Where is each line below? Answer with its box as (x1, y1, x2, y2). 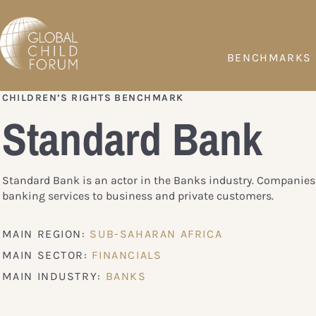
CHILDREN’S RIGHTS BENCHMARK (1, 91, 184, 104)
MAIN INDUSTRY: (1, 269, 106, 283)
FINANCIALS (92, 248, 162, 262)
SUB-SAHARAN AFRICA (90, 226, 223, 241)
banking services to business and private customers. (1, 188, 274, 202)
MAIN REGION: (1, 226, 90, 241)
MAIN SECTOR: (1, 248, 92, 262)
